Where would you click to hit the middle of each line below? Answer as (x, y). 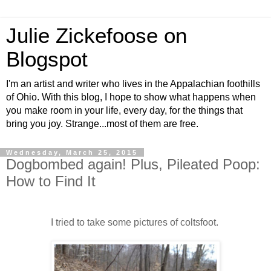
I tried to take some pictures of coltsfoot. (135, 222)
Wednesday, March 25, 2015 (72, 152)
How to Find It (51, 181)
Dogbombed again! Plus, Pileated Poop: (133, 164)
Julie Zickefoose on (96, 36)
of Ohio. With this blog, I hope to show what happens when (131, 97)
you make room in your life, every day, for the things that (124, 110)
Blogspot (47, 59)
